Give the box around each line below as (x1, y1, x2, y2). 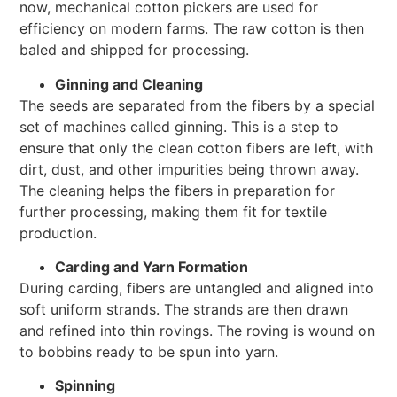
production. (19, 223, 97, 242)
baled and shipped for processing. (19, 41, 250, 59)
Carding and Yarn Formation (55, 257, 249, 276)
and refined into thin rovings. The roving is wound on (19, 321, 376, 339)
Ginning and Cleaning (55, 74, 204, 93)
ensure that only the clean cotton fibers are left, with (19, 138, 374, 157)
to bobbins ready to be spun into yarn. (19, 342, 279, 361)
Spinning (55, 377, 116, 395)
